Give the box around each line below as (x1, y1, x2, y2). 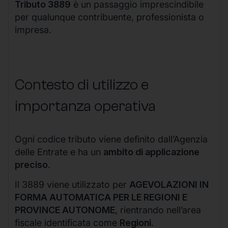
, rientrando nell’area (115, 205, 201, 216)
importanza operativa (15, 97, 156, 115)
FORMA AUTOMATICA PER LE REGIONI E (15, 192, 187, 203)
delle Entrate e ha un (15, 146, 103, 157)
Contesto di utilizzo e (15, 75, 149, 94)
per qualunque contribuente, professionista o (15, 12, 204, 23)
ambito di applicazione (103, 146, 199, 157)
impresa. (15, 24, 51, 36)
